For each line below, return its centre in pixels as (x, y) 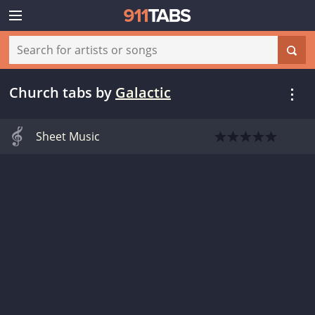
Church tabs (51, 92)
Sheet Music (68, 136)
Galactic (143, 92)
